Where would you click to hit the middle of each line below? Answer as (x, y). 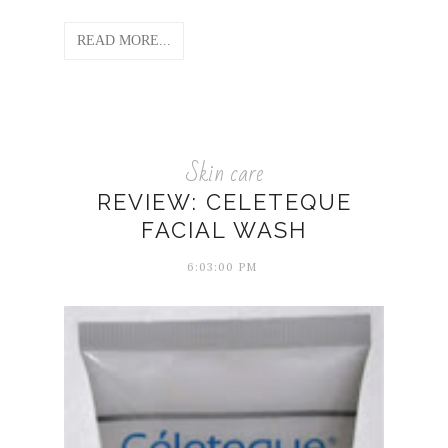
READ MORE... (124, 40)
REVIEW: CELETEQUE (224, 201)
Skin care (224, 173)
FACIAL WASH (224, 229)
